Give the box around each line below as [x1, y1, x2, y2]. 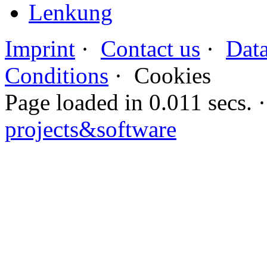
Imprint [5, 36, 75, 62]
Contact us [101, 36, 200, 62]
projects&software [5, 116, 176, 142]
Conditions [5, 63, 108, 89]
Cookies [134, 63, 211, 89]
